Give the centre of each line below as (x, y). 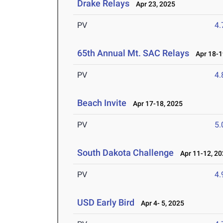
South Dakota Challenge (126, 153)
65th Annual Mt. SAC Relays (133, 53)
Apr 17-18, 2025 (156, 104)
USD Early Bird (106, 203)
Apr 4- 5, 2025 (161, 203)
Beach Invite (102, 103)
